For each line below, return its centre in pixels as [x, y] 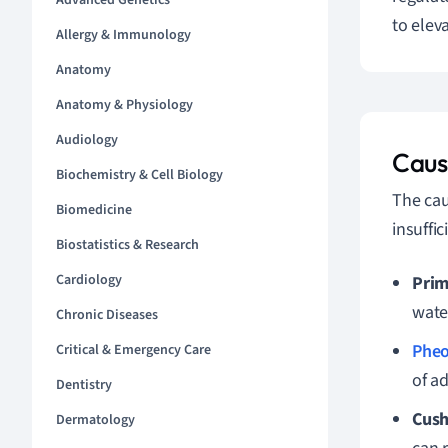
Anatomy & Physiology [124, 105]
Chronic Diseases [107, 315]
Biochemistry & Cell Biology [139, 175]
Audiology [87, 140]
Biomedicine [94, 210]
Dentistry [84, 385]
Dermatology [95, 420]
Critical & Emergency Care [133, 350]
